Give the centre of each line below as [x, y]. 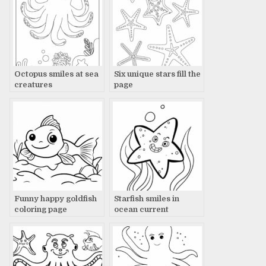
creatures [33, 84]
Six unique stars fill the [157, 74]
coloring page [41, 209]
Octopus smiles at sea [56, 74]
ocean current [141, 209]
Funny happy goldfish [56, 198]
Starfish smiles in [147, 198]
